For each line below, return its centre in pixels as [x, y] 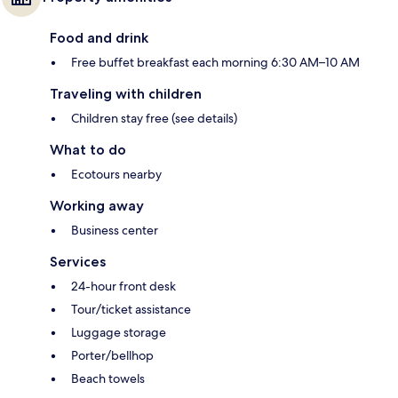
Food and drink [99, 38]
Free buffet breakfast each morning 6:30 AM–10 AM [215, 63]
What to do [88, 150]
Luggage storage [119, 333]
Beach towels [108, 379]
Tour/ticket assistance [131, 310]
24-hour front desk [123, 287]
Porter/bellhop [112, 356]
